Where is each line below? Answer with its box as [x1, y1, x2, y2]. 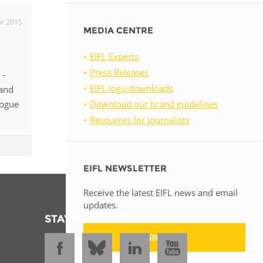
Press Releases [90, 66, 149, 78]
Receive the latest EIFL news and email [83, 187, 238, 198]
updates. [83, 199, 118, 211]
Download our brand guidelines [90, 98, 218, 110]
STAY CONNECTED [45, 212, 144, 225]
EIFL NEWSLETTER [83, 163, 167, 174]
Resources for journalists [90, 114, 190, 126]
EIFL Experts [90, 50, 139, 62]
